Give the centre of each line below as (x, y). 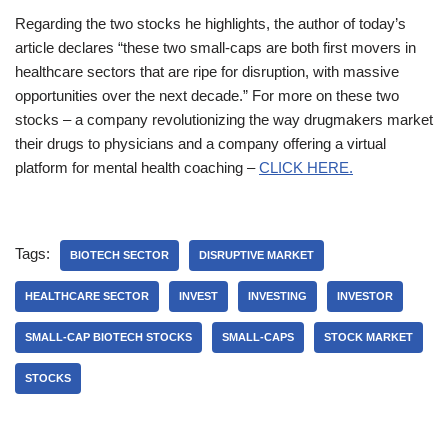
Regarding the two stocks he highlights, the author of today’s (210, 24)
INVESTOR (365, 296)
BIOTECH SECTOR (119, 255)
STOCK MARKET (368, 337)
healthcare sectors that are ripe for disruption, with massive (207, 72)
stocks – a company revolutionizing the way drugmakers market (224, 120)
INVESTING (277, 296)
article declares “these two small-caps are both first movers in (215, 48)
